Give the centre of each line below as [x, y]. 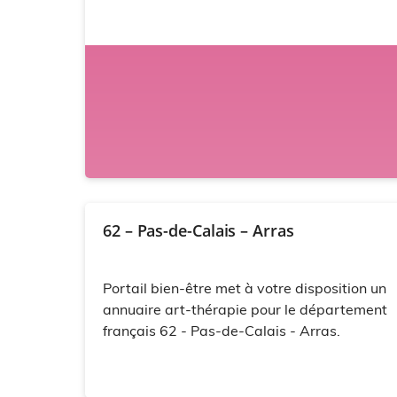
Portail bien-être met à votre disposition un [245, 288]
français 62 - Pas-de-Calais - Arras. [222, 331]
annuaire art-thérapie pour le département [245, 310]
